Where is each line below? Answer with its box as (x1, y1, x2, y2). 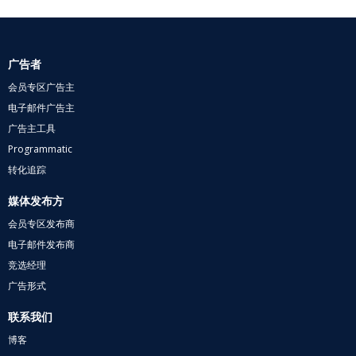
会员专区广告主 (8, 80, 75, 95)
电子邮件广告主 (8, 101, 75, 115)
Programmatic (8, 142, 72, 157)
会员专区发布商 (8, 217, 75, 231)
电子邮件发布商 (8, 238, 75, 252)
